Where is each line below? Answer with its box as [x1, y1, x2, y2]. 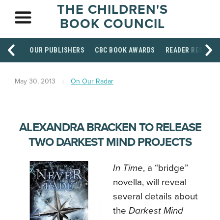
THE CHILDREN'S [56, 1, 168, 18]
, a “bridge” [143, 163, 188, 173]
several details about [113, 191, 198, 202]
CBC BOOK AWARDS [95, 46, 155, 54]
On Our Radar [71, 77, 113, 85]
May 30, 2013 [15, 77, 55, 85]
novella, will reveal [113, 177, 187, 188]
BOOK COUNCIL [59, 16, 165, 32]
